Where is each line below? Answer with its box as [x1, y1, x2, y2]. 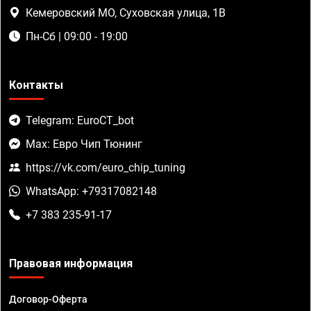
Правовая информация [9, 257, 133, 271]
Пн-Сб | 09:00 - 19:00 [26, 30, 128, 44]
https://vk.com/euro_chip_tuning [26, 161, 185, 175]
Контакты [9, 78, 63, 92]
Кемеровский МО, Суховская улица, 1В [26, 6, 226, 20]
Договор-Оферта [9, 294, 87, 305]
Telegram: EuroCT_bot [26, 114, 134, 128]
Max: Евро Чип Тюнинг [26, 137, 142, 151]
